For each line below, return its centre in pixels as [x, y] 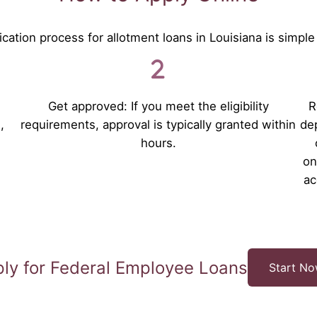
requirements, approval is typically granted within [158, 124]
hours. [158, 143]
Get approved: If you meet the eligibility [158, 106]
